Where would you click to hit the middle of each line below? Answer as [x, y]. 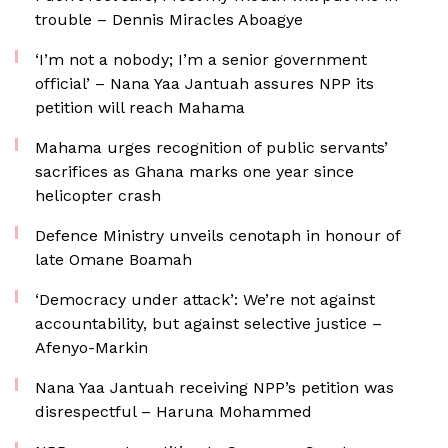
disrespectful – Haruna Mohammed [173, 411]
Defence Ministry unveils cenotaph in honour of [217, 235]
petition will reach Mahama [140, 107]
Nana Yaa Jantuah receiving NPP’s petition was [214, 387]
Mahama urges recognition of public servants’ [211, 147]
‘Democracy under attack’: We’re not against [205, 299]
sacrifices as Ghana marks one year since [194, 171]
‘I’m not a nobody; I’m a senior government [201, 59]
